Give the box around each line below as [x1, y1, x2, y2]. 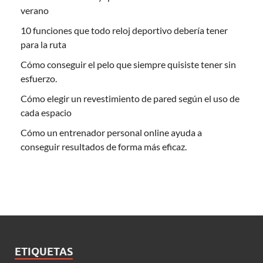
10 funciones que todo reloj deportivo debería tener [21, 25, 228, 36]
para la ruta [21, 39, 66, 50]
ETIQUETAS [15, 245, 73, 258]
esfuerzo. [21, 73, 57, 85]
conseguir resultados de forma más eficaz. [21, 141, 187, 153]
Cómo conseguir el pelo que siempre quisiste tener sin [21, 59, 236, 70]
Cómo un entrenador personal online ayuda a [21, 127, 202, 139]
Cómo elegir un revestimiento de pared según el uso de [21, 93, 240, 104]
